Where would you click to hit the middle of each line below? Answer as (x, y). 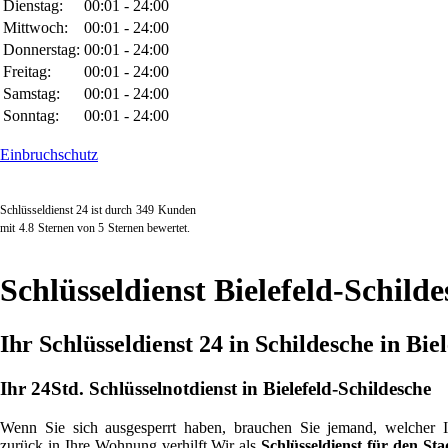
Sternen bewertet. (149, 228)
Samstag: (31, 93)
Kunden (177, 210)
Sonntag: (31, 115)
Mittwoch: (35, 27)
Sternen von (68, 228)
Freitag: (27, 71)
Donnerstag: (41, 49)
